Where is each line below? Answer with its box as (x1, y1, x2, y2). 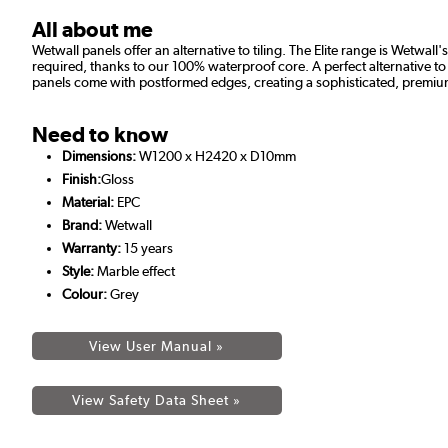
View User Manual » (89, 338, 225, 355)
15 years (121, 239, 173, 256)
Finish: (62, 170, 101, 187)
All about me (32, 16, 153, 42)
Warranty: (62, 239, 121, 256)
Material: (62, 193, 114, 210)
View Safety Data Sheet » (72, 392, 242, 409)
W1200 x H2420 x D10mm (136, 147, 296, 164)
